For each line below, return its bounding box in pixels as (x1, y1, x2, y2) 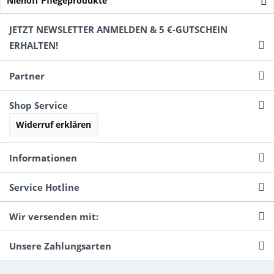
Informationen (9, 151, 77, 164)
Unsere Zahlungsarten (9, 239, 111, 252)
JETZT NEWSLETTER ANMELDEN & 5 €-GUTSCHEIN (9, 23, 228, 35)
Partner (9, 69, 45, 82)
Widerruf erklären (16, 118, 91, 130)
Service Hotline (9, 180, 80, 193)
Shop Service (9, 98, 68, 111)
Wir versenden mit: (9, 210, 98, 223)
